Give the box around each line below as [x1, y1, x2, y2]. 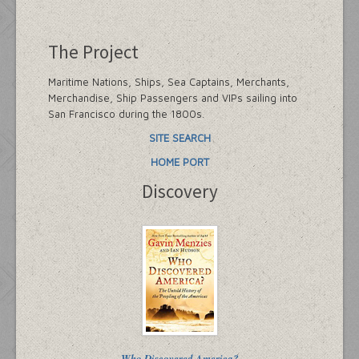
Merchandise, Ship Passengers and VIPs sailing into [48, 91, 297, 104]
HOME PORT [150, 155, 209, 168]
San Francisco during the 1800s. [48, 107, 204, 120]
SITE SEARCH [148, 131, 211, 144]
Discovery [141, 179, 218, 203]
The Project [48, 39, 139, 63]
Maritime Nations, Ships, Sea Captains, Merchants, [48, 75, 289, 88]
